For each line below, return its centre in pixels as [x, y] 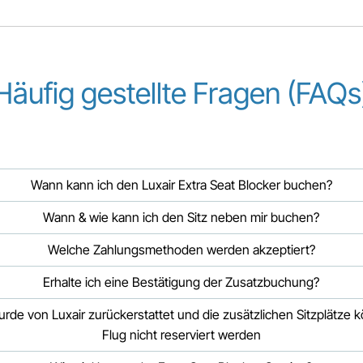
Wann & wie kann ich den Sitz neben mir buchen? [181, 217]
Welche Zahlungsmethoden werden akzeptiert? [181, 250]
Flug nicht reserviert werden [181, 335]
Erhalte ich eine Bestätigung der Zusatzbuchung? [181, 282]
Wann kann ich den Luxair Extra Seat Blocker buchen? [181, 185]
